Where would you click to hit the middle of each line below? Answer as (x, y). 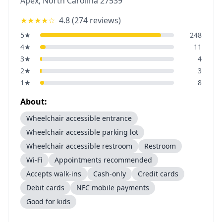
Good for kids (48, 201)
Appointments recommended (103, 160)
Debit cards (45, 188)
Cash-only (110, 174)
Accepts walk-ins (54, 174)
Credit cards (158, 174)
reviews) (104, 20)
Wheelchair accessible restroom (79, 146)
